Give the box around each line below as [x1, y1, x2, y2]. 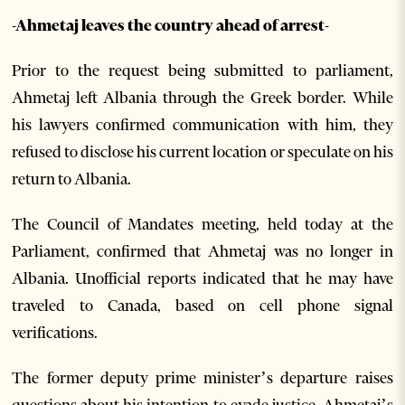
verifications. [12, 323, 99, 344]
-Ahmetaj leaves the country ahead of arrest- [12, 15, 330, 36]
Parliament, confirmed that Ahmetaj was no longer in [12, 241, 393, 262]
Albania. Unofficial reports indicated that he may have [12, 268, 393, 289]
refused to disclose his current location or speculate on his [12, 142, 393, 163]
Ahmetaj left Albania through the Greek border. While [12, 88, 393, 108]
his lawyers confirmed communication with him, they [12, 115, 393, 136]
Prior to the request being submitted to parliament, [12, 61, 393, 81]
